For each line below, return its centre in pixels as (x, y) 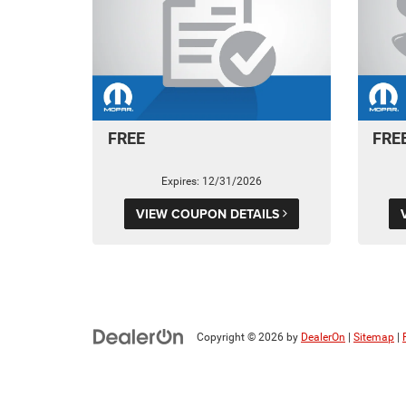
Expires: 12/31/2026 (211, 182)
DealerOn (323, 338)
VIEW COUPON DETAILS (209, 214)
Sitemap (374, 338)
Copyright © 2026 (242, 338)
